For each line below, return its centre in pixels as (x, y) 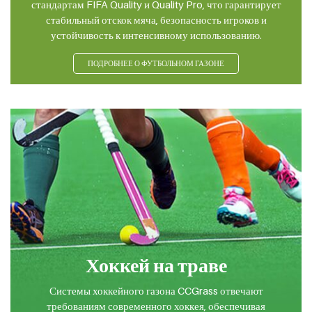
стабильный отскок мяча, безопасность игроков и (156, 20)
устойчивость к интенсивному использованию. (156, 35)
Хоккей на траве (156, 265)
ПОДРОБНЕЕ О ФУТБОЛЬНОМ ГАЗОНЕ (156, 64)
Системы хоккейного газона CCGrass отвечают (156, 290)
